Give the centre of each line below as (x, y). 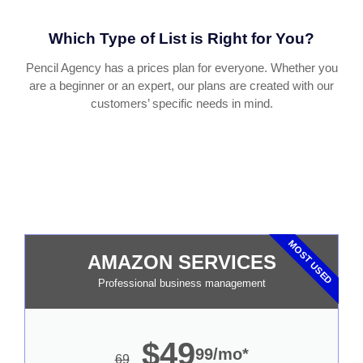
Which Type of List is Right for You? (181, 38)
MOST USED (311, 263)
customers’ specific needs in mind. (181, 103)
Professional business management (181, 284)
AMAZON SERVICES (181, 263)
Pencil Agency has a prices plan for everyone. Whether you (181, 67)
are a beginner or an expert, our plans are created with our (181, 85)
